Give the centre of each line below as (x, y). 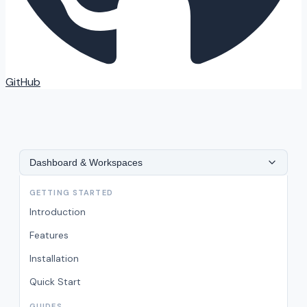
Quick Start (55, 282)
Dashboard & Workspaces (86, 162)
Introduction (58, 212)
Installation (54, 258)
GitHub (23, 82)
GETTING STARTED (71, 193)
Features (49, 235)
